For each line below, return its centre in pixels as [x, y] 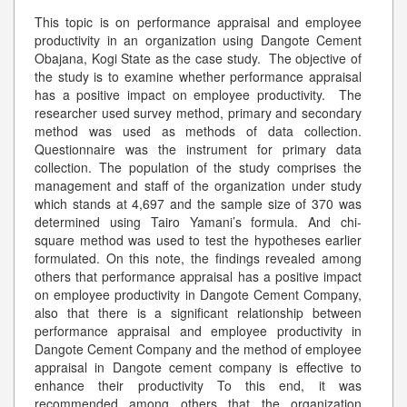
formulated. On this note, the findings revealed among [198, 258]
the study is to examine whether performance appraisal [198, 76]
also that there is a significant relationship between [198, 312]
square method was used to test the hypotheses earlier [198, 239]
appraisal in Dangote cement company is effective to [198, 367]
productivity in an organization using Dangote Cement [198, 40]
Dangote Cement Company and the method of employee [198, 348]
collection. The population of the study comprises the [198, 167]
